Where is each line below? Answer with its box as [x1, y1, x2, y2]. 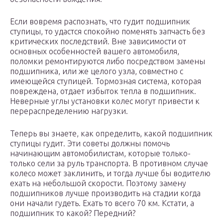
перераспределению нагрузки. [10, 107, 128, 116]
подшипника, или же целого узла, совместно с [10, 67, 183, 76]
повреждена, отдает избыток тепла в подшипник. [10, 87, 196, 96]
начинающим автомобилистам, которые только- [10, 149, 191, 158]
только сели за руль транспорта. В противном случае [10, 159, 208, 168]
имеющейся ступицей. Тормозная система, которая [10, 77, 201, 86]
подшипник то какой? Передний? [10, 209, 135, 218]
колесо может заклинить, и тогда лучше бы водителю [10, 169, 211, 178]
